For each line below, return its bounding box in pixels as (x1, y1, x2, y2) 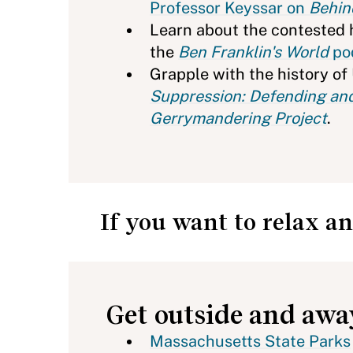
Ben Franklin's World (178, 43, 329, 61)
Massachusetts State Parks (150, 332, 351, 351)
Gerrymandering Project (150, 109, 327, 128)
